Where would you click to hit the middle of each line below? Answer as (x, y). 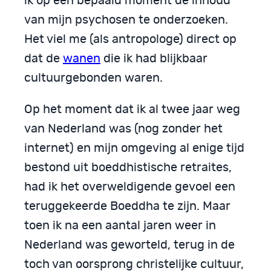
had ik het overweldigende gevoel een (130, 187)
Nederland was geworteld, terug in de (129, 245)
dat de (44, 58)
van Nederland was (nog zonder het (123, 129)
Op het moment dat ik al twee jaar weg (132, 109)
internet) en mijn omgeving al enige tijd (134, 148)
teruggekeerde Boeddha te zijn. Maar (127, 206)
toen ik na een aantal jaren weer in (120, 225)
